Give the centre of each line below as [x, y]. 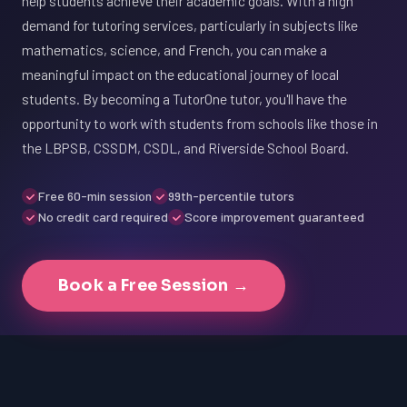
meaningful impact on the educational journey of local [180, 74]
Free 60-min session [95, 196]
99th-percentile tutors [231, 196]
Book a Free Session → [154, 285]
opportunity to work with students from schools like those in [200, 123]
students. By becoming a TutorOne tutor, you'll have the [184, 99]
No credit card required [103, 217]
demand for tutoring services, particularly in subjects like [190, 25]
